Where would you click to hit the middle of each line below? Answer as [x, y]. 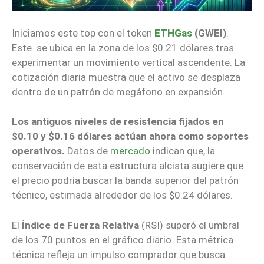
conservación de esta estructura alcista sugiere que [128, 166]
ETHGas [173, 33]
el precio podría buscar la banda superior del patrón [125, 181]
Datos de [88, 151]
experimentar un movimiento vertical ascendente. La [128, 62]
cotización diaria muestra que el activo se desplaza [126, 77]
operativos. [38, 151]
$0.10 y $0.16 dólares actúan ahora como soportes [130, 136]
